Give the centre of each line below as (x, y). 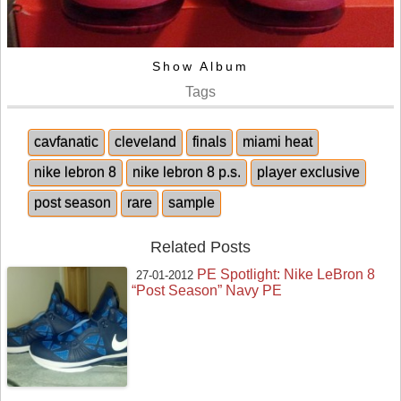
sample (192, 202)
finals (209, 141)
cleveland (145, 141)
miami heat (277, 141)
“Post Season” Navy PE (207, 290)
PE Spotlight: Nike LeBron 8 (286, 274)
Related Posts (200, 247)
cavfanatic (66, 141)
